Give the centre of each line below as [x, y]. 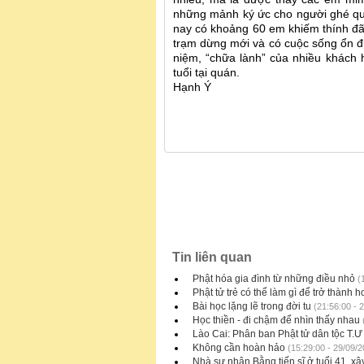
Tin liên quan [212, 258]
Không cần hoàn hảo [239, 348]
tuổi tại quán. [206, 73]
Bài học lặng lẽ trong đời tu [252, 307]
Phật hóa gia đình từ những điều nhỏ [274, 279]
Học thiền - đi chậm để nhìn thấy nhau [276, 321]
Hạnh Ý [192, 88]
